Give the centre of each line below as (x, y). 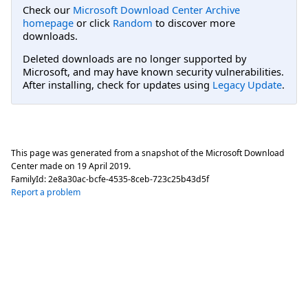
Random (133, 23)
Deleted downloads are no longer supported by (134, 58)
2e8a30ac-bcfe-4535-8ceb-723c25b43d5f (129, 179)
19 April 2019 (103, 166)
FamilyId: (30, 179)
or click (93, 23)
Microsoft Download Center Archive (156, 10)
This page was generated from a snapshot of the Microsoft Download (148, 153)
